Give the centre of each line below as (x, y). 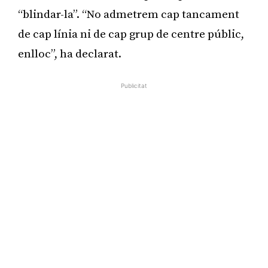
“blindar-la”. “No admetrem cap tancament (129, 14)
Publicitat (134, 85)
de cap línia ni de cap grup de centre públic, (131, 34)
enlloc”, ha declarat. (70, 54)
